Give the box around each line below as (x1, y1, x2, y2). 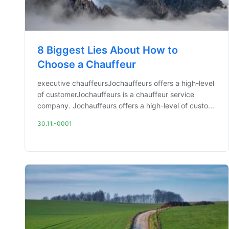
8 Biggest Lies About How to (37, 44, 178, 56)
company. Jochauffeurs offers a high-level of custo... (37, 101, 214, 110)
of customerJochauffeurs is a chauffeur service (37, 90, 194, 99)
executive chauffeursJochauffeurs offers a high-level (37, 79, 214, 87)
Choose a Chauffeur (37, 58, 136, 71)
